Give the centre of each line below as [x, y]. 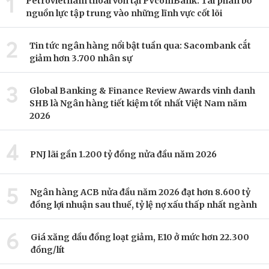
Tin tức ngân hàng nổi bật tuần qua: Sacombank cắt [140, 46]
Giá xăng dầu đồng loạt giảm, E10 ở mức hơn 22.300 [140, 237]
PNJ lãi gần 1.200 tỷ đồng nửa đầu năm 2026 [123, 154]
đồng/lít [48, 250]
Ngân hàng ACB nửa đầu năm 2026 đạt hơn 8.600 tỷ [140, 192]
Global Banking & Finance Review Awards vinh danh [142, 91]
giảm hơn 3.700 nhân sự [81, 58]
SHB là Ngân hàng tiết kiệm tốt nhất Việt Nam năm [138, 103]
